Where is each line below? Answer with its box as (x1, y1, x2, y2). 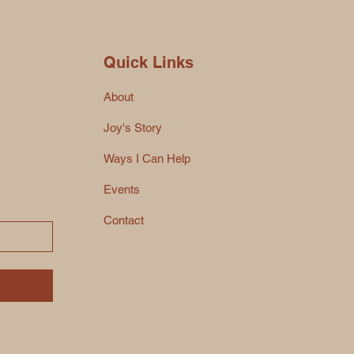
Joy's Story (104, 121, 163, 134)
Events (104, 183, 141, 196)
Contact (104, 213, 145, 227)
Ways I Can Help (104, 152, 191, 165)
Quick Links (104, 53, 194, 72)
